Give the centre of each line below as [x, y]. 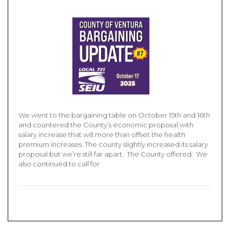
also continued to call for [59, 164]
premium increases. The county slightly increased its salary [113, 144]
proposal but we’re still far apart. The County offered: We [113, 154]
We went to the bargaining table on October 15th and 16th [114, 115]
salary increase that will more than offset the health [102, 135]
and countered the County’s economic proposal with [106, 125]
